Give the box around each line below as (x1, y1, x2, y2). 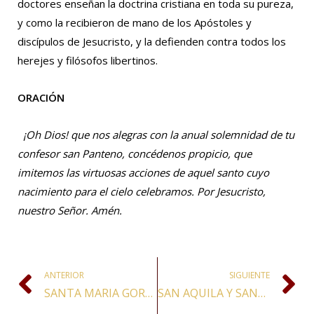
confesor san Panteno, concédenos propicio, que (18, 146, 252, 161)
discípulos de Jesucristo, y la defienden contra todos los (18, 34, 286, 48)
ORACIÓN (18, 90, 64, 104)
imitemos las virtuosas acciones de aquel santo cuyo (18, 165, 269, 179)
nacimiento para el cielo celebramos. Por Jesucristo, (18, 184, 266, 198)
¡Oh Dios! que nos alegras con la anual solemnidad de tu (23, 128, 294, 142)
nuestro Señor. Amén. (18, 203, 122, 217)
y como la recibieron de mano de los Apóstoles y (18, 15, 252, 29)
